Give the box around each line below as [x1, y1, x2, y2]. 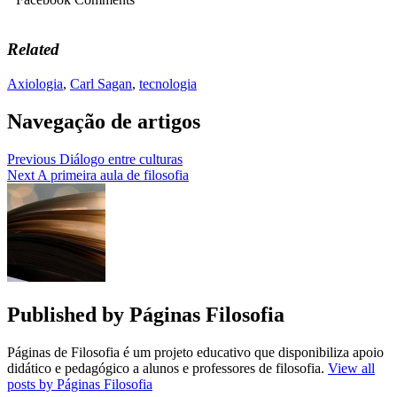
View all [328, 360, 375, 376]
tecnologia [139, 76, 197, 92]
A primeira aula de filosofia [37, 167, 189, 183]
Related [7, 40, 59, 59]
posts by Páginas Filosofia [7, 376, 152, 392]
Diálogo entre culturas [59, 151, 183, 167]
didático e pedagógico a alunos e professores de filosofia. [7, 360, 328, 376]
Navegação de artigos [7, 109, 200, 133]
